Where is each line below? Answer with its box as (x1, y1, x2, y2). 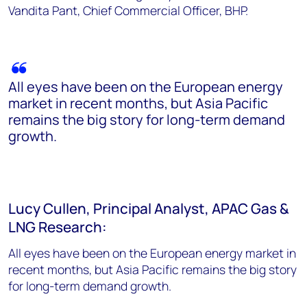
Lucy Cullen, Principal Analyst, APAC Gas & (8, 198, 289, 218)
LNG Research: (8, 217, 107, 236)
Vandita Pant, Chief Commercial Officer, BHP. (8, 1, 251, 19)
